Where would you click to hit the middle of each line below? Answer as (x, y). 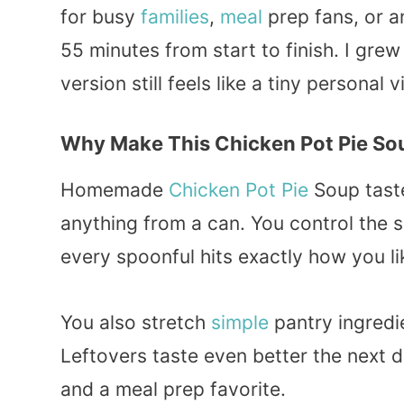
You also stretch (136, 322)
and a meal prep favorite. (173, 389)
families (175, 16)
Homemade (115, 190)
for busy (101, 16)
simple (240, 322)
